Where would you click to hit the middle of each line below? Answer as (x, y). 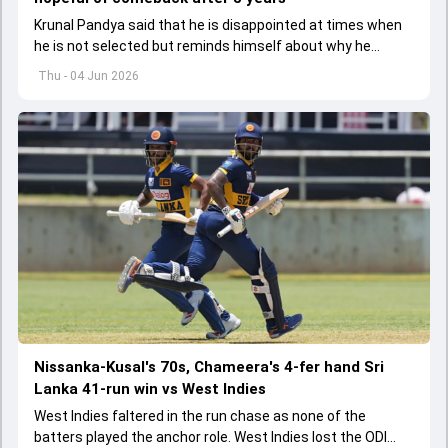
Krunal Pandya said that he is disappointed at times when (218, 25)
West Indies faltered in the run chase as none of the (200, 416)
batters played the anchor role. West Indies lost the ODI (210, 437)
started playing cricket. (108, 67)
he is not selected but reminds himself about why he (202, 46)
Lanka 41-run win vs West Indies (150, 389)
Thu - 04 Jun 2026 (88, 76)
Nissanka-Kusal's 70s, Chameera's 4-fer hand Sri (209, 367)
